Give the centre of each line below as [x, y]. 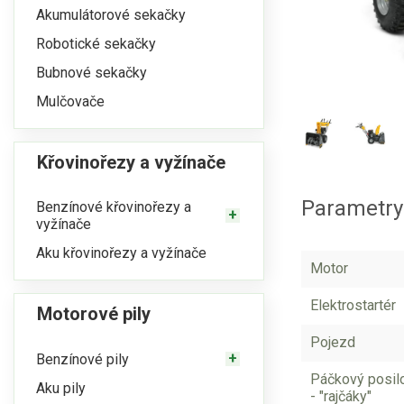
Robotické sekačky [96, 43]
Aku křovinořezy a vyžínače [121, 252]
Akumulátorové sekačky [111, 14]
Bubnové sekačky [92, 72]
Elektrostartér [353, 305]
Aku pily [61, 388]
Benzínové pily [83, 359]
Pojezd [333, 342]
